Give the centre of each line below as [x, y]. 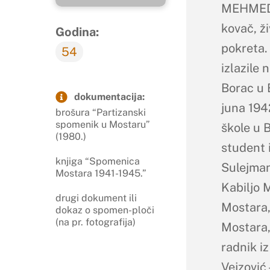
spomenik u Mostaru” [103, 125]
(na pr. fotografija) [96, 222]
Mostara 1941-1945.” [101, 173]
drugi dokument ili [96, 198]
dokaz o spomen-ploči [105, 210]
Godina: [77, 32]
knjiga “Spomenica [98, 161]
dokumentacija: [109, 97]
